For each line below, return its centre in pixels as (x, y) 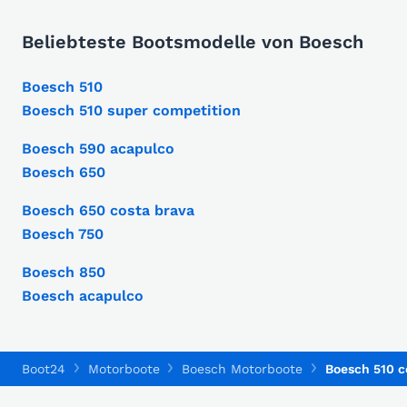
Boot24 (44, 369)
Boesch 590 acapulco (98, 149)
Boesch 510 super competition (131, 111)
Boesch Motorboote (242, 369)
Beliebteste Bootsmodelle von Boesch (193, 42)
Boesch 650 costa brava (108, 211)
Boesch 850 (64, 273)
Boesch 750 (63, 234)
